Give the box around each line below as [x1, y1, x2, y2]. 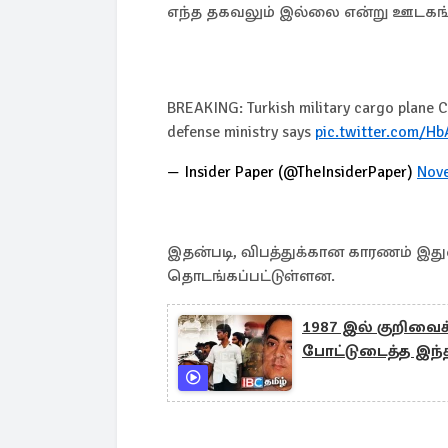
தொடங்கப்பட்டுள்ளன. [167, 266, 343, 286]
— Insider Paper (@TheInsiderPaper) [167, 162, 417, 182]
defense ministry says [167, 122, 315, 142]
